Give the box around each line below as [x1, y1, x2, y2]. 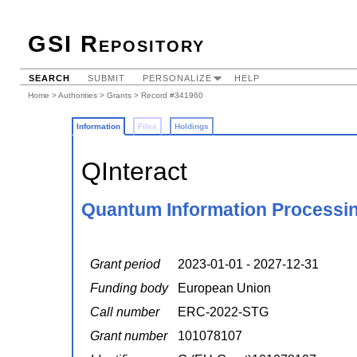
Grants [107, 91, 131, 100]
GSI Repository [28, 31, 205, 57]
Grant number [89, 329, 167, 343]
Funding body [89, 281, 168, 296]
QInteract [80, 157, 187, 186]
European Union [177, 281, 271, 296]
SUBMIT [88, 73, 125, 83]
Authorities [58, 91, 97, 100]
